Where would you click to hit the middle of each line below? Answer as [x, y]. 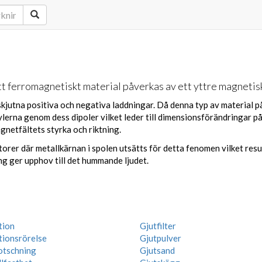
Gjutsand [157, 250]
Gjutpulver [161, 238]
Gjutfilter [158, 226]
